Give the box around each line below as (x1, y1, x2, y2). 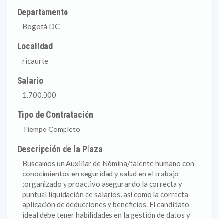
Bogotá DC (22, 22, 60, 31)
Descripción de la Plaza (17, 144, 103, 154)
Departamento (17, 7, 68, 17)
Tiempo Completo (22, 125, 80, 133)
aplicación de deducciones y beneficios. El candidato (22, 200, 189, 209)
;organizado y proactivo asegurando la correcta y (22, 179, 182, 188)
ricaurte (22, 56, 48, 65)
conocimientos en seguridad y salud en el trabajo (22, 169, 179, 178)
